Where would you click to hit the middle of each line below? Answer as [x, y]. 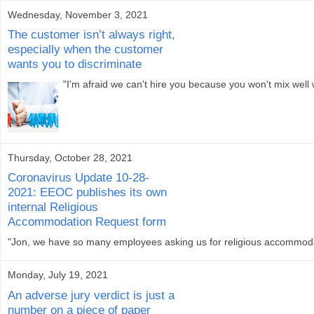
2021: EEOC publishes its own [87, 192]
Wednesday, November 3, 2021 [78, 14]
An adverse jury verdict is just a [91, 295]
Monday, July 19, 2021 [58, 275]
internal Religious [53, 207]
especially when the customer [86, 49]
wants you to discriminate [75, 64]
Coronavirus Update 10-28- [78, 178]
